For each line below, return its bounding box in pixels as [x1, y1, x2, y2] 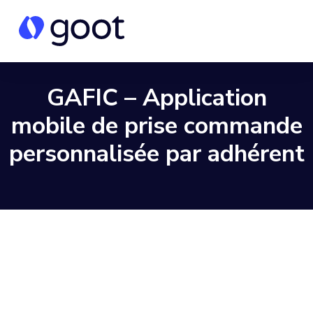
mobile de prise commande [10, 110, 303, 142]
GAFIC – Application [46, 82, 267, 114]
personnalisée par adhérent [8, 138, 305, 170]
